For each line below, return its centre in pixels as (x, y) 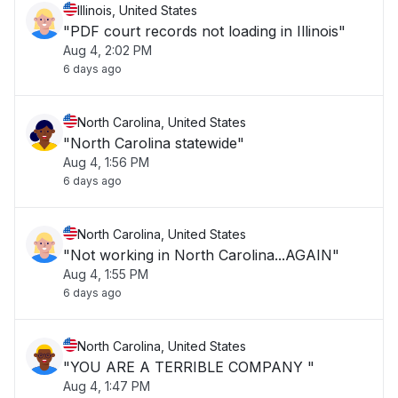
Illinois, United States (137, 10)
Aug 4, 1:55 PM (106, 274)
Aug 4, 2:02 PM (107, 50)
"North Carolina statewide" (154, 143)
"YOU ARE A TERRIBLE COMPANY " (189, 367)
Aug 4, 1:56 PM (106, 162)
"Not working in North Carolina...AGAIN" (201, 255)
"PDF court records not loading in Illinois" (204, 31)
